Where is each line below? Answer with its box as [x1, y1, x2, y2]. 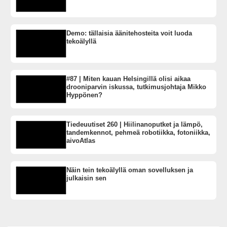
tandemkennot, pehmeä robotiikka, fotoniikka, [66, 128, 210, 136]
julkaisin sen [66, 174, 106, 182]
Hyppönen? [66, 91, 102, 99]
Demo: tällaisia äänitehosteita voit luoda [66, 29, 192, 37]
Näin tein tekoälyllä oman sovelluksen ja [66, 166, 193, 174]
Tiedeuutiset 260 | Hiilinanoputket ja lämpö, [66, 120, 203, 128]
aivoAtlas [66, 136, 95, 144]
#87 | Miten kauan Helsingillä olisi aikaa [66, 74, 191, 83]
